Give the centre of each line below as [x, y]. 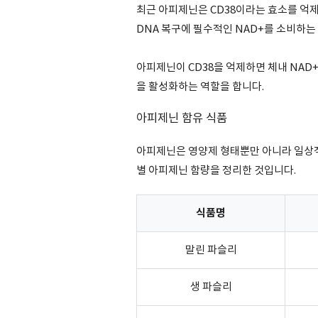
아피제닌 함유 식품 [183, 119]
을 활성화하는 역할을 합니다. [200, 87]
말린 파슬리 [211, 250]
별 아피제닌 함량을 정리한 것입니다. [216, 171]
